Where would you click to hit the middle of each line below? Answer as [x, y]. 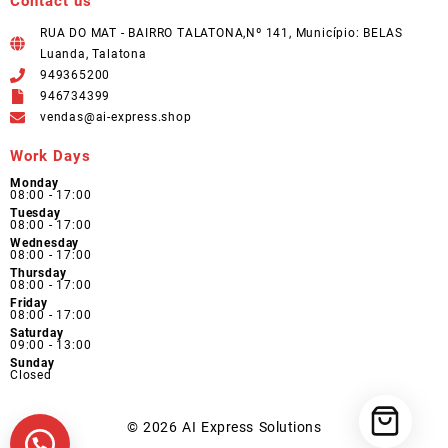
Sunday [32, 363]
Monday [34, 183]
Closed [31, 375]
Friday [29, 303]
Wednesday [45, 243]
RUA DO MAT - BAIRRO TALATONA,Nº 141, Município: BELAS [221, 32]
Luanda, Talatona [93, 53]
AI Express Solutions [252, 426]
